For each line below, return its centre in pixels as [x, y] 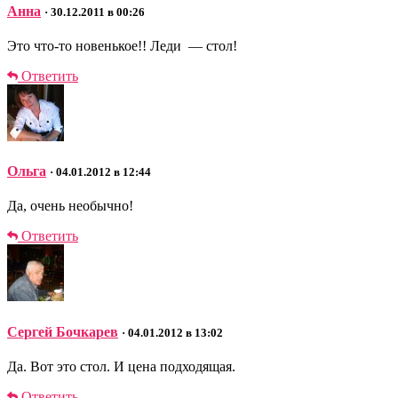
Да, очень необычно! [70, 206]
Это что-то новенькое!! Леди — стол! [122, 45]
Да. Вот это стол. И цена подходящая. [121, 366]
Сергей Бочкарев [63, 331]
